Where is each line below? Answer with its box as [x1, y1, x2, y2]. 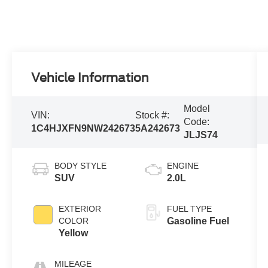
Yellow [59, 227, 89, 238]
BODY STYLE [54, 160, 107, 170]
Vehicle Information [31, 70, 150, 85]
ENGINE [166, 160, 199, 170]
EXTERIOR [59, 203, 102, 214]
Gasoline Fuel [166, 215, 229, 226]
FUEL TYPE [166, 203, 212, 214]
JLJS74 [183, 129, 218, 140]
